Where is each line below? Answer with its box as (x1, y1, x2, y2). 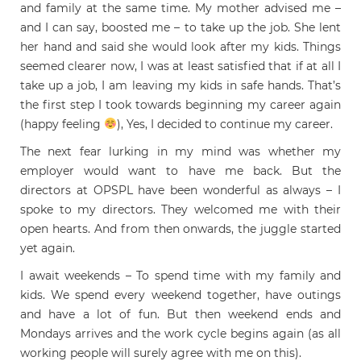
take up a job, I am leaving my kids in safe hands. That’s (20, 77, 341, 93)
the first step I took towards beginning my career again (20, 97, 341, 112)
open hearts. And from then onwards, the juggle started (20, 221, 341, 236)
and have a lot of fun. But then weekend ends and (20, 306, 341, 322)
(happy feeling (20, 116, 104, 131)
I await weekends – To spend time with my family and (20, 268, 341, 283)
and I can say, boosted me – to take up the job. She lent (20, 19, 341, 35)
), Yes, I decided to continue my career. (116, 116, 333, 131)
